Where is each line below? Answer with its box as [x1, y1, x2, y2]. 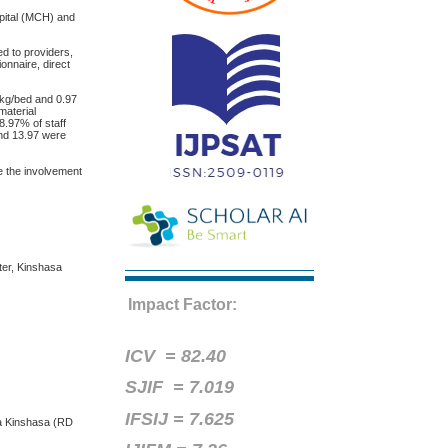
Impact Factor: [128, 296, 238, 314]
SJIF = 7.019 [125, 377, 235, 398]
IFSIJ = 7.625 [125, 408, 235, 429]
